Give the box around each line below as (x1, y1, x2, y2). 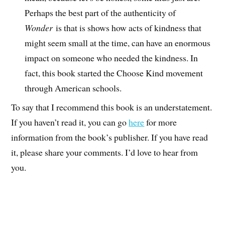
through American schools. (25, 81, 122, 94)
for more (144, 116, 177, 129)
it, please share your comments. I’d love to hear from (11, 146, 198, 159)
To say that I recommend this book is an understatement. (11, 101, 212, 114)
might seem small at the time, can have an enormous (25, 36, 211, 49)
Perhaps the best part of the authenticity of (25, 6, 176, 19)
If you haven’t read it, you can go (11, 116, 129, 129)
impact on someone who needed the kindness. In (25, 51, 198, 64)
